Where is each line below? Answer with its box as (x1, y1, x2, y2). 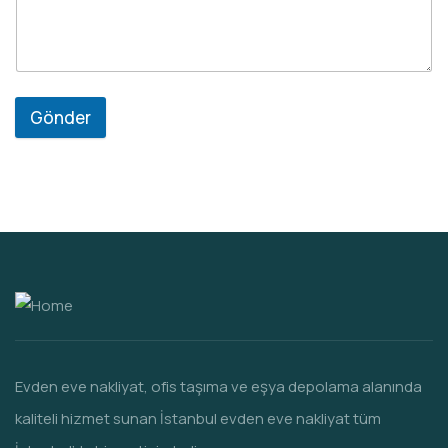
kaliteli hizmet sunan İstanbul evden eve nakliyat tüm (15, 408, 381, 430)
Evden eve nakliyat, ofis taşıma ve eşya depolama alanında (15, 376, 422, 398)
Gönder (30, 106, 91, 130)
